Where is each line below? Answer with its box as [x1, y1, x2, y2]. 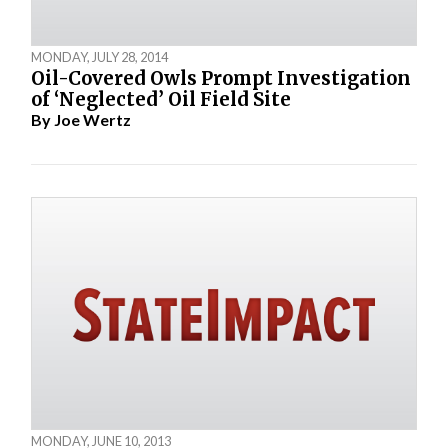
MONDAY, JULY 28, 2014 [31, 48, 169, 65]
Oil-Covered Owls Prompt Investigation [31, 67, 412, 91]
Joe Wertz [54, 110, 132, 130]
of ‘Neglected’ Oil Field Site [31, 88, 292, 112]
